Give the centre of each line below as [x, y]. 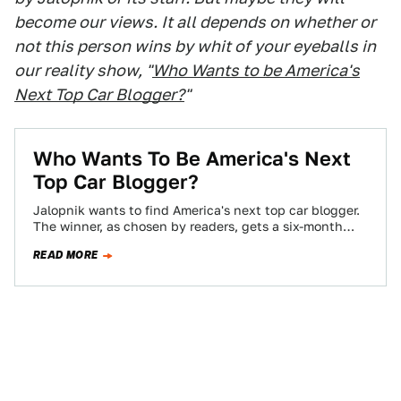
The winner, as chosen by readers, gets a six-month [188, 226]
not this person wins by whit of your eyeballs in [195, 46]
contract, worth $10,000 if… [118, 243]
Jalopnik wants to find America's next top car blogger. [196, 210]
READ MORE [66, 255]
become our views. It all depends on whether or [195, 22]
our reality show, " [83, 70]
